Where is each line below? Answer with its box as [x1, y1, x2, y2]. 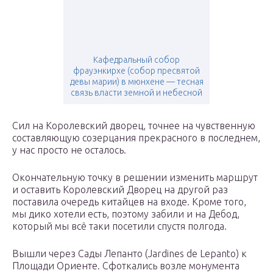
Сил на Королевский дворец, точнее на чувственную [12, 120, 255, 132]
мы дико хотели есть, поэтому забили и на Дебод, [12, 208, 239, 220]
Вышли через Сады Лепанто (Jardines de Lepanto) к [12, 248, 247, 260]
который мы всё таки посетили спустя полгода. [12, 221, 227, 232]
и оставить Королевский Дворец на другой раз [12, 184, 228, 196]
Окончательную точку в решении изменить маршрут [12, 172, 258, 183]
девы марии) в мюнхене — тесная [69, 77, 204, 87]
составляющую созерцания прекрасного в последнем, [12, 132, 260, 144]
